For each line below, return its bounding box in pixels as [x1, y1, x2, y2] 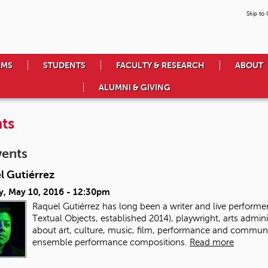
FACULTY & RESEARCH [116, 60, 205, 71]
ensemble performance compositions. [32, 237, 190, 248]
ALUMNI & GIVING [98, 83, 170, 93]
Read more [190, 237, 234, 248]
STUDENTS [43, 60, 86, 71]
